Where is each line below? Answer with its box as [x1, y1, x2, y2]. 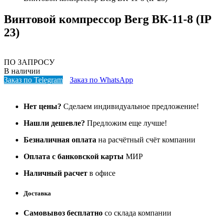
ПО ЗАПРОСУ [4, 58, 55, 67]
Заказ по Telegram [4, 76, 63, 84]
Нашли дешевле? [24, 119, 85, 128]
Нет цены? [24, 102, 61, 111]
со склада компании [105, 208, 171, 217]
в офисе [87, 169, 115, 178]
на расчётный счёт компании [98, 136, 195, 144]
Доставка [24, 190, 51, 197]
